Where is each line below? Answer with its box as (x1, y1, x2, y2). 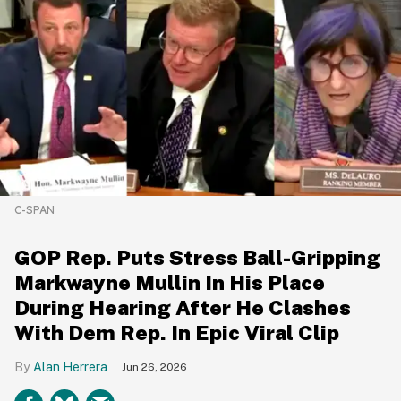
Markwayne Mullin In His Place (14, 270, 325, 295)
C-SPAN (14, 203, 55, 218)
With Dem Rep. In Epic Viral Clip (14, 320, 339, 346)
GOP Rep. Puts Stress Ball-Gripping (14, 245, 380, 270)
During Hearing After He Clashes (14, 295, 351, 320)
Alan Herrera (33, 360, 107, 375)
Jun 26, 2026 (122, 361, 187, 374)
